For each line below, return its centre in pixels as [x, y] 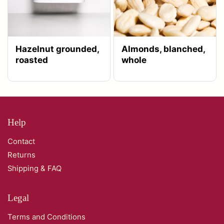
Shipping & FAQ [34, 168]
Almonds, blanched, [163, 49]
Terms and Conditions [46, 217]
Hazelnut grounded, [57, 49]
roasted [32, 60]
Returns [21, 155]
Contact [21, 141]
